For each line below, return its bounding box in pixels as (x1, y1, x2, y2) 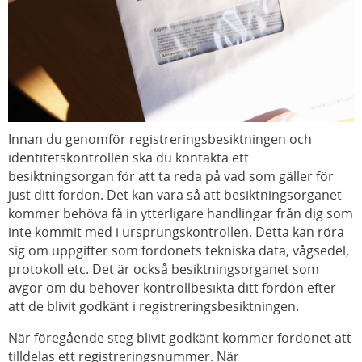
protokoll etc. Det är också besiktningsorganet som (8, 259, 319, 278)
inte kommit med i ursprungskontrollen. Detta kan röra (8, 222, 344, 241)
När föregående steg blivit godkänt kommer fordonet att (8, 328, 351, 347)
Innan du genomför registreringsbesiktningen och (8, 129, 312, 148)
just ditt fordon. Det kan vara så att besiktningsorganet (8, 185, 342, 204)
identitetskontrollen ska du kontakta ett (8, 148, 249, 166)
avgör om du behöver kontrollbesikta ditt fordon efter (8, 278, 336, 297)
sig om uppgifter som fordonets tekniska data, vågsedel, (8, 241, 349, 259)
